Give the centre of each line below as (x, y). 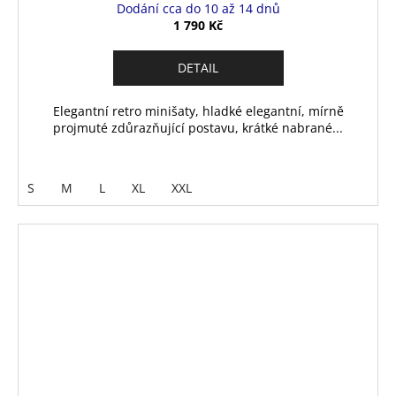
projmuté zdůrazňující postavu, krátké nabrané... (198, 128)
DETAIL (198, 68)
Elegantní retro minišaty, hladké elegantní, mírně (198, 111)
